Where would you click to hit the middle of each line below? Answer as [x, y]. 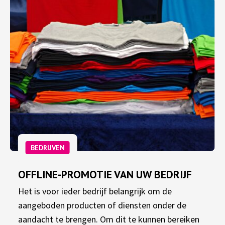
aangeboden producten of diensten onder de [102, 205]
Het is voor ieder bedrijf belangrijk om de [95, 191]
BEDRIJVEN [47, 148]
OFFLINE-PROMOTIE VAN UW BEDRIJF [105, 175]
